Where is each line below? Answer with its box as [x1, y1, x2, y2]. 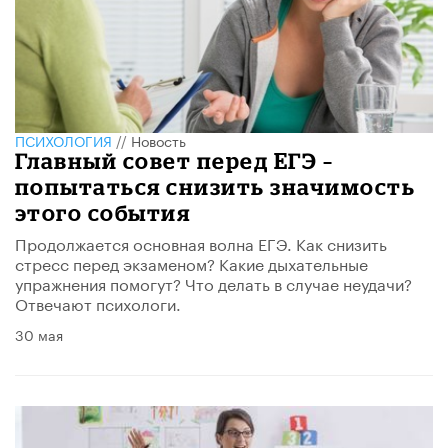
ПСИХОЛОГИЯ [15, 128, 112, 151]
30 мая [15, 322, 63, 345]
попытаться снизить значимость [15, 173, 416, 199]
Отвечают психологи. [15, 289, 181, 315]
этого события [15, 199, 191, 225]
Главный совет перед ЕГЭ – [15, 147, 334, 173]
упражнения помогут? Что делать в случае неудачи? [15, 269, 412, 295]
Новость [131, 128, 186, 151]
